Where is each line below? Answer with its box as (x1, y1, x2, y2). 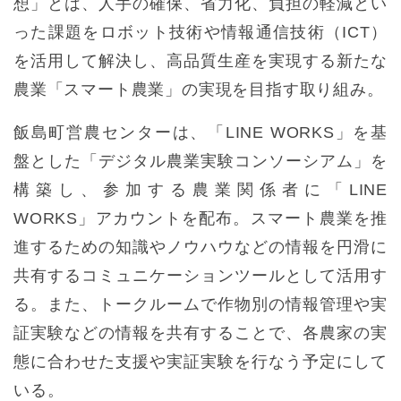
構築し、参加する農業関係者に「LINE (13, 181, 388, 200)
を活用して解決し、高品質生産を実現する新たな (13, 52, 388, 71)
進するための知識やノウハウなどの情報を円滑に (13, 238, 388, 257)
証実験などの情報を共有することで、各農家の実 (13, 324, 388, 343)
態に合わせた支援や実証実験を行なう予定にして (13, 353, 388, 371)
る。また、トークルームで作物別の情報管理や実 (13, 295, 388, 314)
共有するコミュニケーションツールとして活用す (13, 267, 388, 286)
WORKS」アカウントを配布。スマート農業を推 (13, 209, 388, 228)
